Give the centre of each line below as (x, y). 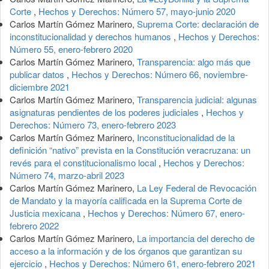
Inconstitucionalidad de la (186, 137)
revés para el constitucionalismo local (84, 162)
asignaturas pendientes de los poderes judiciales (105, 112)
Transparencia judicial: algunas (197, 99)
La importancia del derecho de (196, 238)
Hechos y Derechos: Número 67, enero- (166, 213)
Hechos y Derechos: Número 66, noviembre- (160, 74)
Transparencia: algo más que (194, 61)
